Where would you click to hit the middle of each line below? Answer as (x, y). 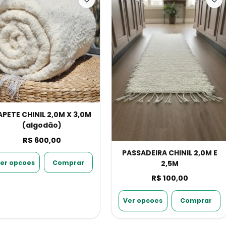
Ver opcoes (143, 201)
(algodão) (42, 125)
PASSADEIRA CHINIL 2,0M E (169, 153)
